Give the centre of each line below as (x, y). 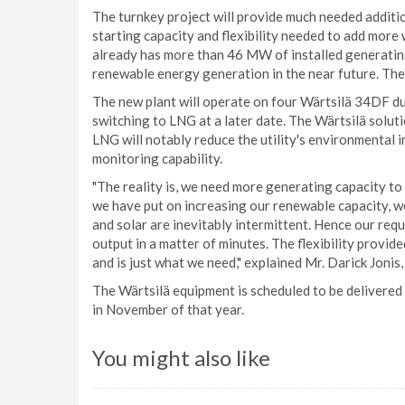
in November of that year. (168, 309)
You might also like (181, 358)
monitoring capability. (157, 158)
